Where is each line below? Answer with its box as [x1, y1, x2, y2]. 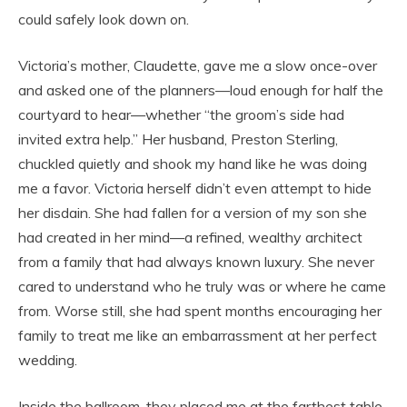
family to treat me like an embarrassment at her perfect [18, 325, 377, 344]
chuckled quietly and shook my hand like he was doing [18, 154, 367, 173]
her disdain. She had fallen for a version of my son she [18, 203, 367, 222]
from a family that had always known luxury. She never [18, 252, 374, 271]
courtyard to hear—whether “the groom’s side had [18, 104, 344, 124]
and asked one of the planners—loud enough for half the [18, 80, 383, 99]
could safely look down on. [18, 9, 189, 28]
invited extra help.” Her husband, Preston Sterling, [18, 129, 338, 148]
